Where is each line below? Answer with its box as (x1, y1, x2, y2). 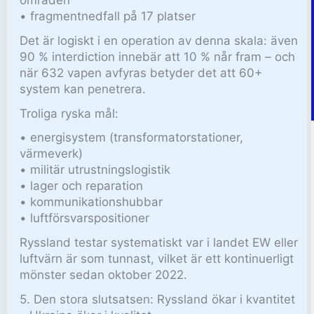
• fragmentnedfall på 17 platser (20, 8, 196, 23)
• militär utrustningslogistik (20, 163, 171, 177)
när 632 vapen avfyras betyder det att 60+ (20, 65, 263, 80)
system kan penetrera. (20, 81, 146, 96)
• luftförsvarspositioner (20, 211, 150, 226)
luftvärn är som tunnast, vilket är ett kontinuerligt (20, 252, 294, 266)
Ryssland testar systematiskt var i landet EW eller (20, 235, 299, 250)
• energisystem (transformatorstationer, (20, 130, 244, 145)
